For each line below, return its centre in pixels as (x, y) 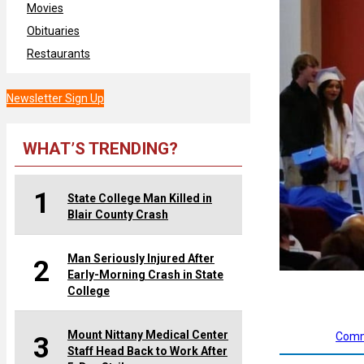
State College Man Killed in (140, 198)
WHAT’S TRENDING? (100, 148)
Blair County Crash (118, 214)
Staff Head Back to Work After (147, 351)
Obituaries (53, 30)
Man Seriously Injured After (141, 258)
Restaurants (58, 53)
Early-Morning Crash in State (145, 274)
